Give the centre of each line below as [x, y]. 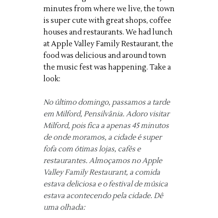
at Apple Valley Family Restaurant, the [108, 44]
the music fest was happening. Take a [107, 67]
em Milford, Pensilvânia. [84, 114]
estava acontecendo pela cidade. [98, 196]
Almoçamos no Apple [126, 161]
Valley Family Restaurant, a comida [102, 173]
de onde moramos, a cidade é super [102, 137]
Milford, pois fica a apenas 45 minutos [106, 126]
